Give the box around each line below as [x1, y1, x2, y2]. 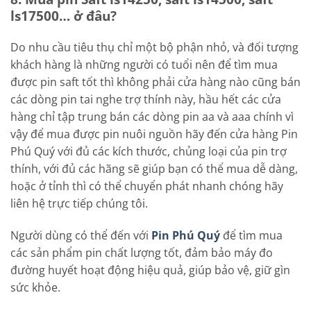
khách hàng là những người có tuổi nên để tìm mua [10, 57, 278, 73]
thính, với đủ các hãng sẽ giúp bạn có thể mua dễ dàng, [10, 161, 298, 177]
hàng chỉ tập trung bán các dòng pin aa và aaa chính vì [10, 109, 294, 125]
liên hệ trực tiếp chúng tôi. [10, 196, 148, 212]
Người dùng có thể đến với [10, 227, 151, 243]
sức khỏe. [10, 279, 60, 295]
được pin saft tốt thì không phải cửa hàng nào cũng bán [10, 74, 301, 90]
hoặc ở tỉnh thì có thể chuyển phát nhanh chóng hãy [10, 178, 283, 194]
